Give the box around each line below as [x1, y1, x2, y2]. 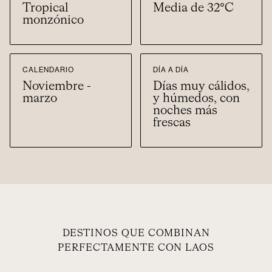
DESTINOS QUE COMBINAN [62, 228, 210, 239]
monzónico [22, 13, 84, 26]
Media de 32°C [153, 1, 234, 14]
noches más [153, 104, 217, 117]
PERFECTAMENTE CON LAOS [58, 243, 214, 253]
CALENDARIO [22, 66, 74, 73]
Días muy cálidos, [153, 80, 250, 92]
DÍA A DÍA [153, 66, 189, 73]
